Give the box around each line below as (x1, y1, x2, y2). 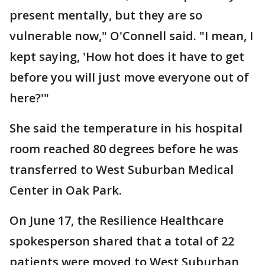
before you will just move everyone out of (9, 69, 249, 85)
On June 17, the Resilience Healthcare (9, 212, 224, 228)
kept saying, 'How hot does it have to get (9, 49, 244, 64)
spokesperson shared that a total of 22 (9, 233, 234, 249)
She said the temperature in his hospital (9, 120, 243, 136)
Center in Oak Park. (9, 182, 122, 198)
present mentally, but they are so (9, 7, 202, 23)
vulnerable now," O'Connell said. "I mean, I (9, 28, 253, 44)
